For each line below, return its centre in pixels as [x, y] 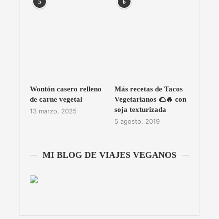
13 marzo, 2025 [53, 111]
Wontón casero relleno [66, 89]
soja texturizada [140, 109]
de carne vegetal [56, 99]
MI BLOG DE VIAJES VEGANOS [109, 155]
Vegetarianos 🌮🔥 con [150, 99]
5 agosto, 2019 [137, 121]
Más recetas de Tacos [148, 89]
